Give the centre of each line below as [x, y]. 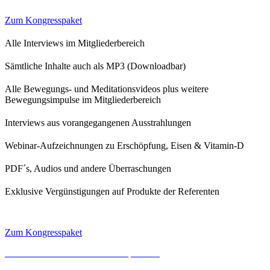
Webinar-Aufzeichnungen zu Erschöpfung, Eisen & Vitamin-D [126, 146]
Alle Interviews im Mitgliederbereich [75, 43]
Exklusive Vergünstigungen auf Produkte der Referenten [112, 192]
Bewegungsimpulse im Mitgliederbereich [84, 100]
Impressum [139, 253]
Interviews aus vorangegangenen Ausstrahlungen [99, 123]
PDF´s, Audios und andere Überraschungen [88, 169]
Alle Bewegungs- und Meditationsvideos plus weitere [107, 89]
